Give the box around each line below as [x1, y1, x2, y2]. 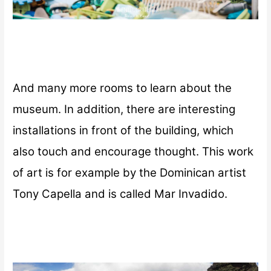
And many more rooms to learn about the [13, 81, 232, 96]
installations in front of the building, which [13, 123, 234, 138]
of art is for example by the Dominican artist [13, 166, 247, 180]
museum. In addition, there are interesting [13, 102, 236, 117]
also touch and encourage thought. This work [13, 145, 254, 159]
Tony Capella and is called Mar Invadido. [13, 187, 234, 201]
